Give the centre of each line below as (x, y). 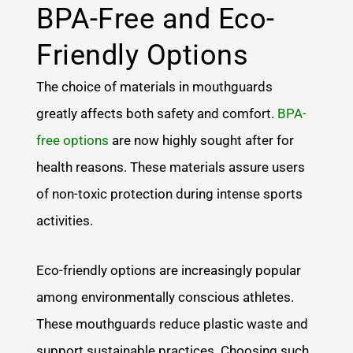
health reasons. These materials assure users (171, 167)
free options (73, 140)
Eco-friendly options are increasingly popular (169, 271)
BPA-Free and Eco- (156, 19)
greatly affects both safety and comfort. (157, 113)
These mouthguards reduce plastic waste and (173, 324)
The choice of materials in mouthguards (155, 86)
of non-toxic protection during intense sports (170, 193)
